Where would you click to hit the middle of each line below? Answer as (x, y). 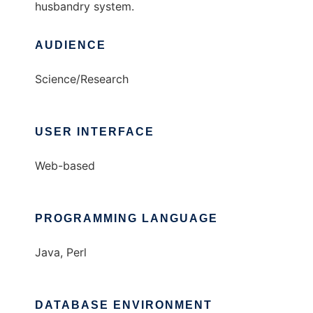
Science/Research (82, 79)
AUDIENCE (71, 45)
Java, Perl (61, 253)
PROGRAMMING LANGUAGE (126, 219)
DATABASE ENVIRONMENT (124, 305)
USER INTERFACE (95, 132)
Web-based (65, 166)
